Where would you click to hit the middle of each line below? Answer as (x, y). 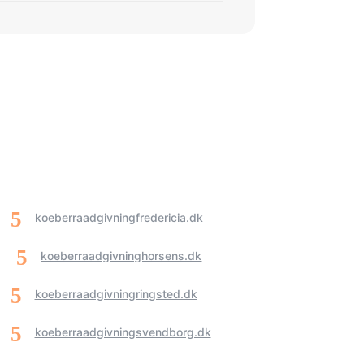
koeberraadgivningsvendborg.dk (123, 331)
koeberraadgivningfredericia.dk (119, 217)
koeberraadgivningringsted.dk (116, 293)
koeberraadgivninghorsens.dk (121, 255)
